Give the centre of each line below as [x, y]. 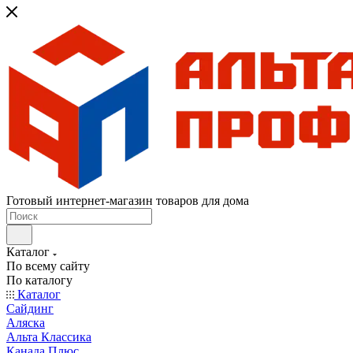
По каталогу [39, 280]
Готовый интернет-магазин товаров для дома [128, 201]
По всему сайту [48, 266]
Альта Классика [49, 337]
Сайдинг [30, 308]
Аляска [26, 323]
